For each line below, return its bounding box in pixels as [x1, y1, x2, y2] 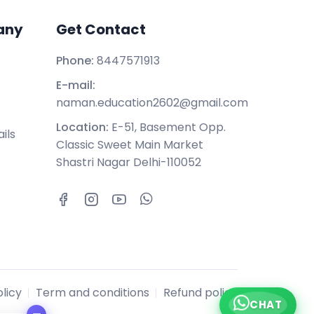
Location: [55, 119, 109, 135]
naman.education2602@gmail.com [55, 95, 248, 111]
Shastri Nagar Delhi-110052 [55, 154, 201, 170]
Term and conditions [35, 285, 149, 301]
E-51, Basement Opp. [108, 119, 226, 135]
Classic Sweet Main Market [55, 137, 203, 153]
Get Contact [55, 20, 146, 39]
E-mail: [55, 77, 95, 93]
